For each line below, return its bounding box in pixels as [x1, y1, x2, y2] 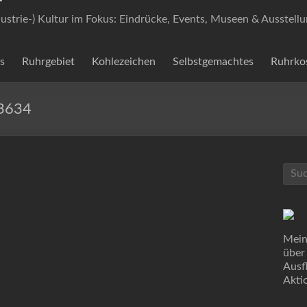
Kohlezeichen [92, 56, 156, 67]
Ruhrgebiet [22, 56, 75, 67]
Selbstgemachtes [173, 56, 254, 67]
